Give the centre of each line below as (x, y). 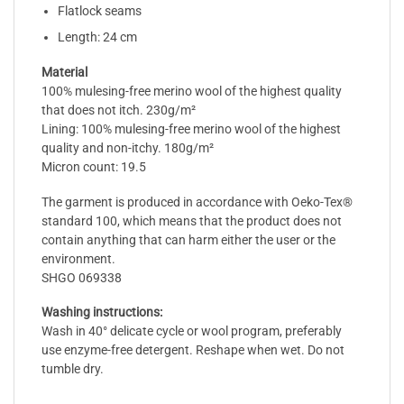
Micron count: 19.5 (94, 166)
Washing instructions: (102, 312)
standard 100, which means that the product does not (192, 220)
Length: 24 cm (97, 37)
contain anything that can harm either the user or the (188, 239)
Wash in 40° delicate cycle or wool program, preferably (192, 331)
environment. (78, 258)
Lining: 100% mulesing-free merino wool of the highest (191, 129)
